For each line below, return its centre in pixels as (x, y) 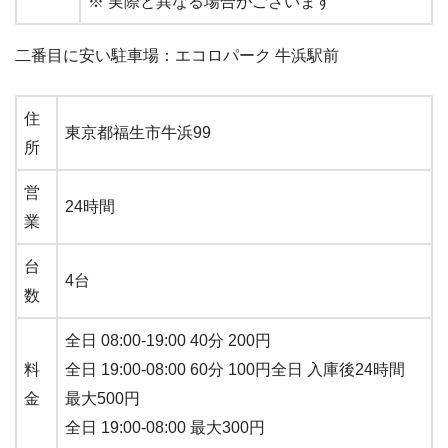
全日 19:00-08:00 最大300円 (165, 427)
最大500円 (102, 398)
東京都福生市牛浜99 (138, 132)
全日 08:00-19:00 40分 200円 (168, 340)
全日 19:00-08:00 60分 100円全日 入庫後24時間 (235, 369)
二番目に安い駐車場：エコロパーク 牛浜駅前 (177, 55)
